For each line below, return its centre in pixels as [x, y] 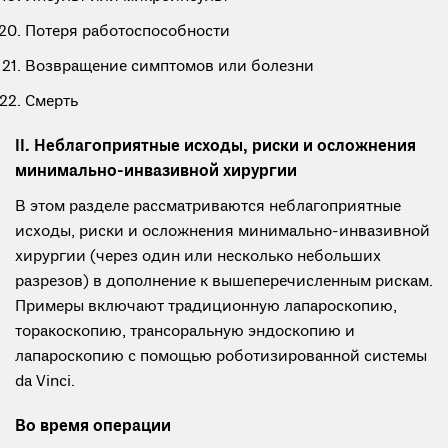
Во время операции [93, 427]
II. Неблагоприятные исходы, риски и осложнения [215, 147]
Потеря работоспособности [127, 32]
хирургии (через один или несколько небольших [198, 257]
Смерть [51, 102]
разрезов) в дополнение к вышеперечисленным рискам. [224, 282]
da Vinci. [45, 382]
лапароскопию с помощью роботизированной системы [221, 357]
